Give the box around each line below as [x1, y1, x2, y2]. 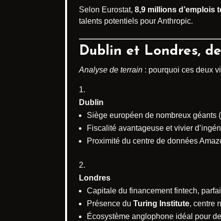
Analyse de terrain [79, 66, 143, 74]
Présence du [87, 199, 133, 208]
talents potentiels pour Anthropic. [79, 17, 193, 26]
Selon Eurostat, [79, 5, 135, 14]
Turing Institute [133, 199, 189, 208]
